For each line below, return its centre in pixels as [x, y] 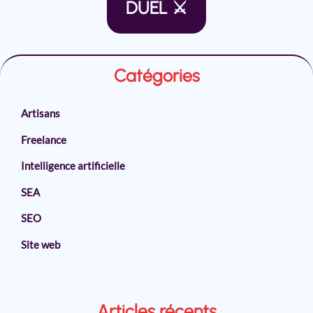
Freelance [44, 139]
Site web [41, 244]
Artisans [41, 114]
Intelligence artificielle [73, 166]
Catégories [156, 76]
